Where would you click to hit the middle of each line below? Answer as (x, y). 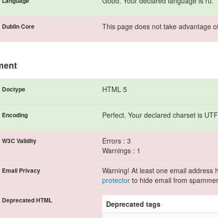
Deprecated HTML (27, 200)
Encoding (15, 115)
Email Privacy (21, 170)
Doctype (14, 89)
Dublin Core (18, 26)
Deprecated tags (133, 204)
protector (116, 180)
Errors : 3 (117, 140)
